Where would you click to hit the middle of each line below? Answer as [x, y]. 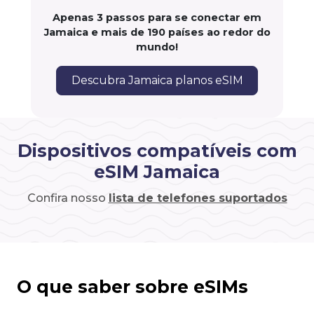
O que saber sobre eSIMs [132, 287]
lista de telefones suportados [198, 198]
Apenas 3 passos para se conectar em [157, 18]
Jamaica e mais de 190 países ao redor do [157, 33]
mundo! [157, 47]
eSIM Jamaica [157, 172]
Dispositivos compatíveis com [157, 151]
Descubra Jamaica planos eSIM [157, 81]
